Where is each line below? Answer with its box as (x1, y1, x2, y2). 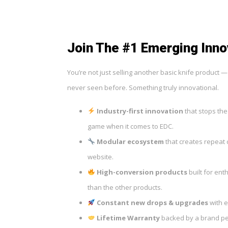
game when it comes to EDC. (88, 121, 174, 131)
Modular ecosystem (96, 136, 164, 146)
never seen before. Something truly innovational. (67, 82, 219, 92)
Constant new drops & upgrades (96, 197, 208, 207)
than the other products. (88, 182, 162, 192)
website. (88, 152, 113, 161)
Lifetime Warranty (96, 213, 160, 222)
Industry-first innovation (96, 106, 183, 116)
